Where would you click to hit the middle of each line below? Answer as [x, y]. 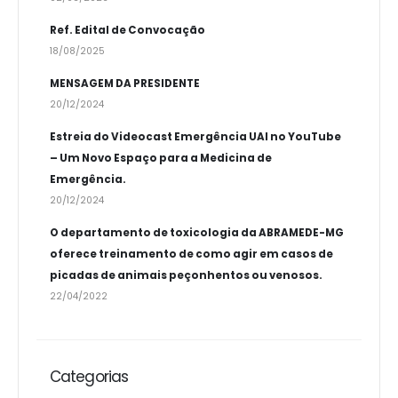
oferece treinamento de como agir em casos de [191, 255]
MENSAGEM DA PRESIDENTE [124, 84]
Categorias [89, 377]
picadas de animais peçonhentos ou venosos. [186, 276]
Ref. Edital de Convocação [127, 31]
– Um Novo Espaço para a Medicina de [160, 159]
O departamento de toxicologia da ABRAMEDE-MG [196, 233]
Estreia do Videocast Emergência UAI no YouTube [195, 137]
